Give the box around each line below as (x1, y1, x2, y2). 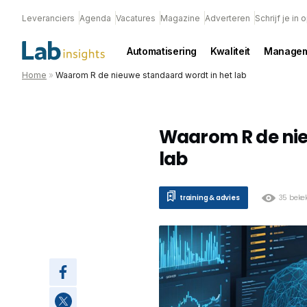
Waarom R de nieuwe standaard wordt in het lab (56, 70, 247, 80)
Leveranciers (22, 13, 75, 23)
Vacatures (116, 13, 156, 23)
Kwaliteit (210, 45, 250, 57)
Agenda (79, 13, 111, 23)
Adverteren (205, 13, 250, 23)
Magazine (160, 13, 200, 23)
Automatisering (127, 45, 197, 57)
